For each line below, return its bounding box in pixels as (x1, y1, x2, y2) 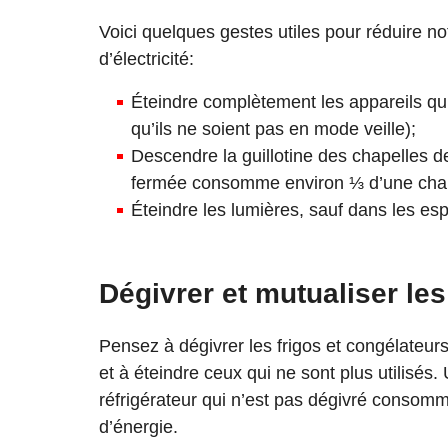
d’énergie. (99, 416, 178, 437)
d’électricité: (99, 48, 194, 69)
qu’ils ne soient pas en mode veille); (131, 118, 416, 139)
